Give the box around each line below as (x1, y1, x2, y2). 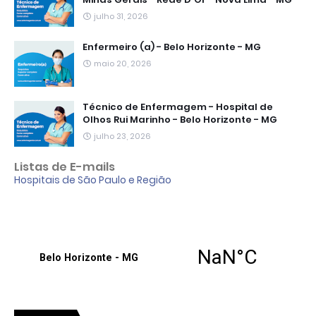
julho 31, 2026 (94, 11, 148, 22)
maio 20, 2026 (94, 58, 152, 69)
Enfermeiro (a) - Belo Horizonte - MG (83, 40, 261, 54)
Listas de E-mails (14, 159, 115, 175)
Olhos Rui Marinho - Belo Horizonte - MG (83, 113, 277, 126)
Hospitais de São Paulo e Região (14, 173, 171, 187)
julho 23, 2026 (94, 130, 151, 142)
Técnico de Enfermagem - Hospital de (83, 100, 273, 114)
